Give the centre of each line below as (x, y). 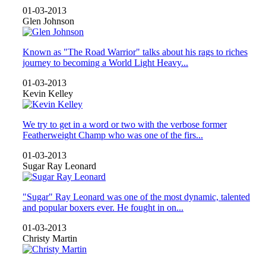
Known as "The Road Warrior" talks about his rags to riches (135, 52)
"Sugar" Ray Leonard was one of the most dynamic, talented (136, 197)
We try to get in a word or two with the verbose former (125, 124)
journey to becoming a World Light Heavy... (105, 62)
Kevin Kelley (48, 93)
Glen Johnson (48, 21)
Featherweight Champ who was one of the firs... (113, 135)
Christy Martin (50, 238)
